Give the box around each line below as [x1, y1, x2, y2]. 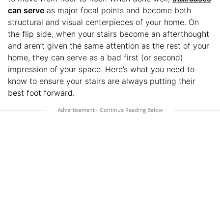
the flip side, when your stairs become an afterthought [8, 28, 209, 39]
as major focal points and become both [44, 5, 191, 15]
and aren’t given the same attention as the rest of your [8, 40, 209, 51]
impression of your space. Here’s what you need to [8, 64, 194, 74]
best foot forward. [8, 87, 77, 98]
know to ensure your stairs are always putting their [8, 76, 195, 86]
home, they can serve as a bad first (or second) [8, 52, 183, 62]
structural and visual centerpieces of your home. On [8, 17, 199, 27]
